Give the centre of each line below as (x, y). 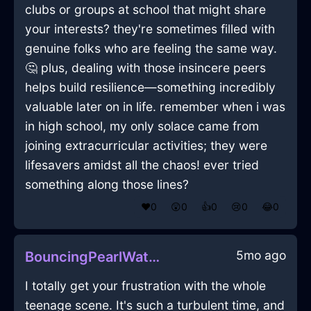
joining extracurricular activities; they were (146, 146)
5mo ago (261, 255)
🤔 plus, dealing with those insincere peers (145, 68)
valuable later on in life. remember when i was (155, 107)
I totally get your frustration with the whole (145, 286)
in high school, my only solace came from (142, 126)
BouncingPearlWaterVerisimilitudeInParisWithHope (154, 257)
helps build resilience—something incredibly (150, 87)
